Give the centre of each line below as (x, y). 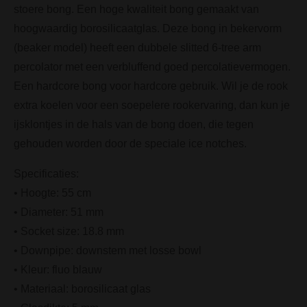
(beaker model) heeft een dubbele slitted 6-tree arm (137, 47)
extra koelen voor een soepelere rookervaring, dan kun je (152, 105)
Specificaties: (46, 173)
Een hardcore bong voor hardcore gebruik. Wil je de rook (151, 86)
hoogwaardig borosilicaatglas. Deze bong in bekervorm (148, 28)
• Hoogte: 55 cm (52, 193)
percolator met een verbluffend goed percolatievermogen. (152, 66)
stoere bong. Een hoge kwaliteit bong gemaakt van (136, 9)
